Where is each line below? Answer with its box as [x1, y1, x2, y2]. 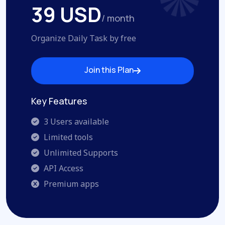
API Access [42, 162, 83, 174]
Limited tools [42, 131, 93, 143]
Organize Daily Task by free [31, 32, 136, 44]
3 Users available [42, 116, 109, 127]
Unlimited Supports [42, 147, 118, 158]
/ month [101, 12, 135, 25]
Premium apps [42, 178, 99, 189]
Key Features [31, 94, 87, 107]
